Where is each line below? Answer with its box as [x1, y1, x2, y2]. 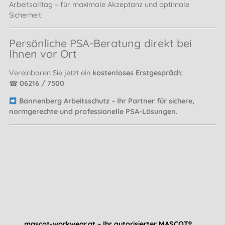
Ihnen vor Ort [9, 47, 77, 61]
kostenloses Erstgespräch [92, 68, 181, 78]
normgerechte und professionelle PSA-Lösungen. [9, 107, 178, 117]
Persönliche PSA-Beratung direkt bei [9, 36, 192, 50]
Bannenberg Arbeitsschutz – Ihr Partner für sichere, [19, 96, 195, 106]
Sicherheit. [9, 10, 43, 20]
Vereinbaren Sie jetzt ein [9, 68, 92, 78]
